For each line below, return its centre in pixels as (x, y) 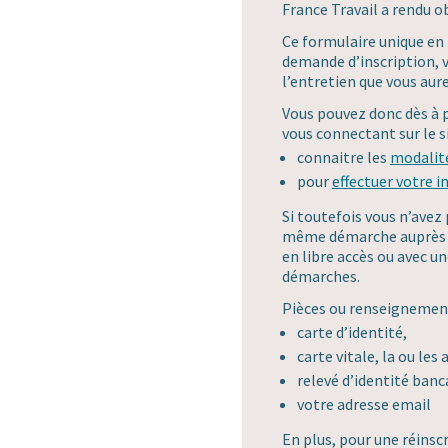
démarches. (321, 276)
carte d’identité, (352, 332)
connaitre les (343, 157)
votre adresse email (364, 404)
